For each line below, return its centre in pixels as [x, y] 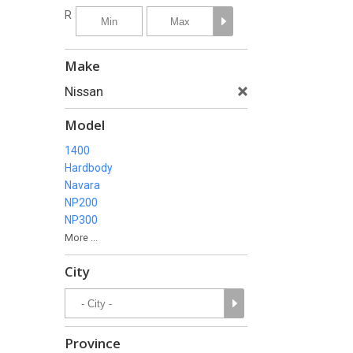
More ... [81, 238]
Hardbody [89, 168]
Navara [82, 185]
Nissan [84, 91]
